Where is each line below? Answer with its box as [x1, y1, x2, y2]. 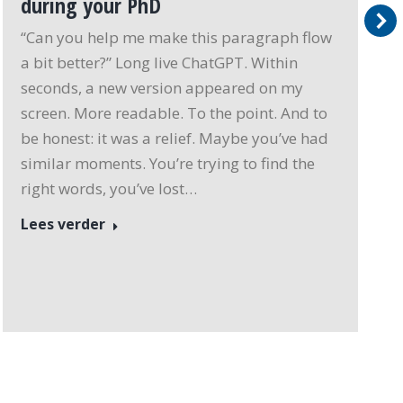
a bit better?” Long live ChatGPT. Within [21, 52, 299, 74]
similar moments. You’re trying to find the [21, 153, 316, 175]
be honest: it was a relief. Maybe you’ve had [21, 128, 329, 149]
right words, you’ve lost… [21, 178, 198, 200]
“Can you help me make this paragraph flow [21, 27, 333, 49]
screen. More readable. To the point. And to [21, 103, 328, 124]
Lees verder [21, 214, 106, 235]
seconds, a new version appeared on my [21, 77, 304, 99]
